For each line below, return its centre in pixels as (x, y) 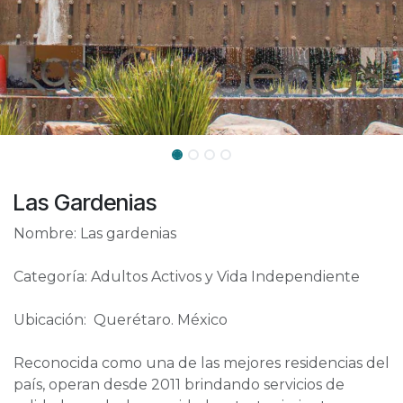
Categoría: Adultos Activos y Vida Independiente (187, 277)
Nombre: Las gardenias (95, 233)
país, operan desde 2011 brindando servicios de (179, 385)
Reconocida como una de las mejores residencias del (201, 363)
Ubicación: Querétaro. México (121, 320)
